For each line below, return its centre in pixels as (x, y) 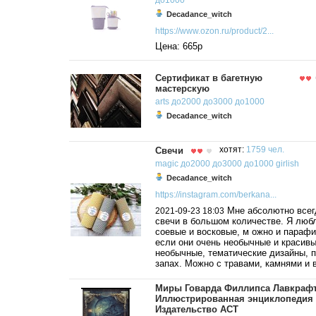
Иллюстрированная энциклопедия (234, 299)
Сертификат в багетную (209, 78)
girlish (287, 164)
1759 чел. (265, 150)
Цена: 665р (179, 46)
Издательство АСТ (197, 309)
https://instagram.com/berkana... (216, 194)
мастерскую (182, 89)
